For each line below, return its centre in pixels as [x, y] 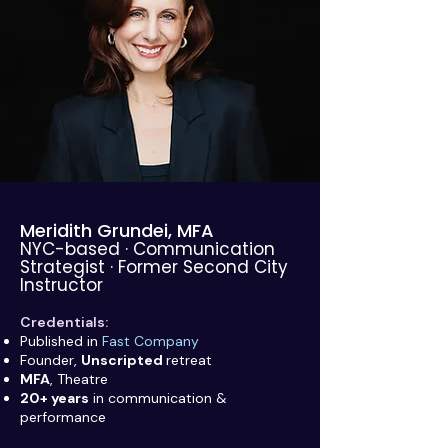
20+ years [54, 398]
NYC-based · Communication [147, 249]
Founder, [50, 360]
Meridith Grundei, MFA [117, 230]
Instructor [61, 285]
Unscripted [123, 360]
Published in [61, 341]
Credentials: [64, 322]
